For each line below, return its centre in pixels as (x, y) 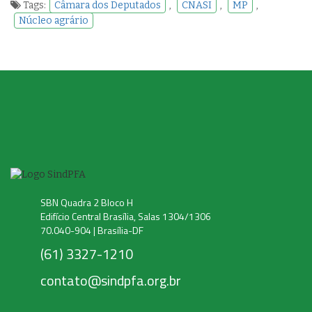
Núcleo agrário (54, 20)
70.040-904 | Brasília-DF (92, 230)
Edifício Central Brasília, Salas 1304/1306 (126, 216)
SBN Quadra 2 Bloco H (87, 202)
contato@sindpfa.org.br (111, 280)
